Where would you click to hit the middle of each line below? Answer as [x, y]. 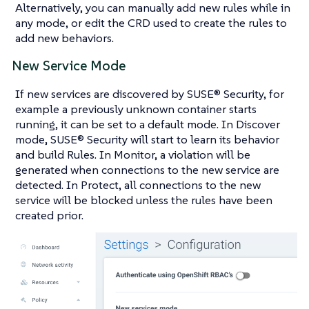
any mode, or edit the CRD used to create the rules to [151, 23]
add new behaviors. [64, 38]
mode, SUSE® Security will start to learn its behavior [147, 139]
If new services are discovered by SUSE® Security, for [150, 94]
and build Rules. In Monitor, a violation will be [133, 154]
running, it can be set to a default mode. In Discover [148, 124]
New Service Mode [69, 66]
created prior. [49, 215]
